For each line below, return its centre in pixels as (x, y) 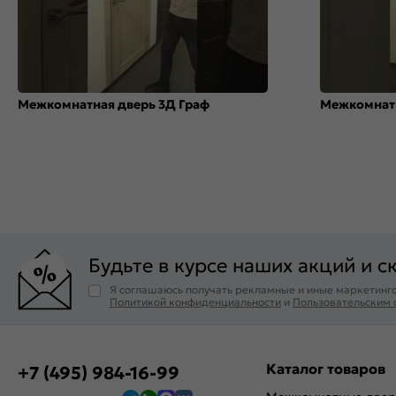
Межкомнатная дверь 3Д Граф (114, 104)
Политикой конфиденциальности (195, 302)
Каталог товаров (326, 368)
